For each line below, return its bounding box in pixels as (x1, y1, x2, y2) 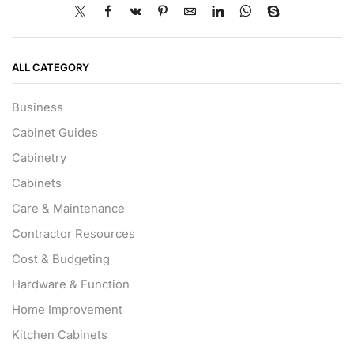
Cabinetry (12, 151, 66, 166)
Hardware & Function (12, 277, 130, 292)
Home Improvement (12, 303, 122, 318)
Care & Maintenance (12, 201, 125, 217)
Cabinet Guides (12, 126, 98, 141)
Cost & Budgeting (12, 252, 110, 267)
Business (12, 100, 63, 115)
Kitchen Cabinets (12, 328, 107, 343)
